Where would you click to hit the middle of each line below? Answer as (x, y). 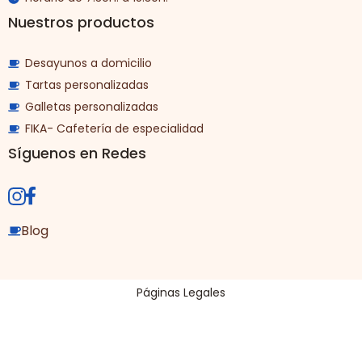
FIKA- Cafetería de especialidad (114, 129)
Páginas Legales (181, 293)
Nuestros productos (81, 23)
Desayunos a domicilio (88, 63)
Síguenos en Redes (77, 154)
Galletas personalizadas (92, 107)
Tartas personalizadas (87, 85)
